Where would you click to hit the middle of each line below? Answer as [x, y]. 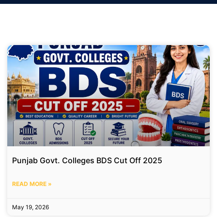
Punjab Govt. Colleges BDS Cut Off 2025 [87, 160]
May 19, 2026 [31, 207]
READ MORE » [32, 184]
